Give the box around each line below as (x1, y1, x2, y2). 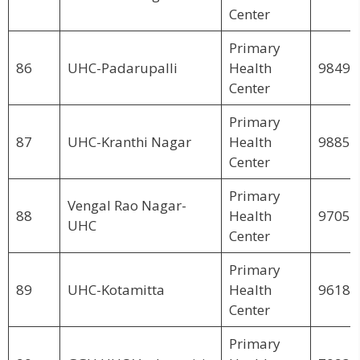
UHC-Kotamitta (67, 280, 165, 299)
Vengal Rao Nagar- (67, 195, 186, 215)
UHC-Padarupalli (67, 58, 178, 77)
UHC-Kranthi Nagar (67, 132, 191, 151)
